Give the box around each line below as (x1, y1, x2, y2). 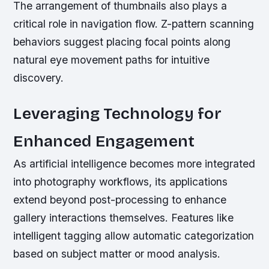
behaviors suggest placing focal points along (13, 35, 231, 48)
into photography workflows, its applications (13, 175, 228, 188)
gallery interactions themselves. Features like (13, 211, 234, 224)
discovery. (13, 71, 64, 84)
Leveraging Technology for (13, 103, 222, 123)
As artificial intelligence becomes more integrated (13, 157, 256, 170)
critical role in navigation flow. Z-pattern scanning (13, 17, 255, 30)
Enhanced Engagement (13, 131, 195, 151)
